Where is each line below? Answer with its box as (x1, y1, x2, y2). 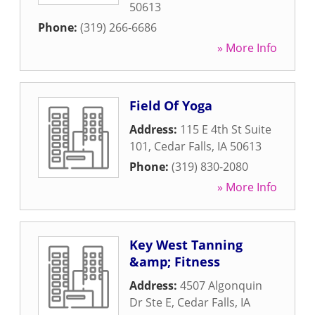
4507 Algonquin (180, 278, 262, 293)
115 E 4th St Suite (180, 122, 271, 137)
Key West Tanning (129, 236, 243, 253)
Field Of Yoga (129, 97, 212, 114)
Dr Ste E (129, 295, 172, 310)
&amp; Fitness (129, 253, 220, 270)
